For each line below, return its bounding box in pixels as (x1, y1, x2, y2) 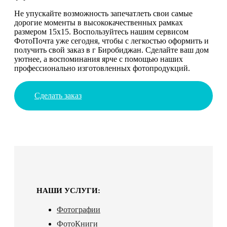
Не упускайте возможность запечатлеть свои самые (14, 9, 193, 18)
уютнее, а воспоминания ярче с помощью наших (14, 54, 183, 63)
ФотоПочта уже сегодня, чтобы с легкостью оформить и (14, 36, 209, 45)
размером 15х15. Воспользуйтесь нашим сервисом (14, 27, 188, 36)
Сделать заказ (34, 91, 82, 100)
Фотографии (57, 205, 100, 214)
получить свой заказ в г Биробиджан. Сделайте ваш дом (14, 45, 209, 54)
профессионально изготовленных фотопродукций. (14, 63, 190, 72)
